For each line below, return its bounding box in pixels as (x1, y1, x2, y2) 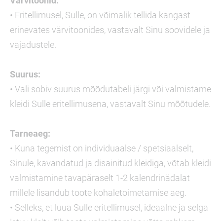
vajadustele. (10, 39, 56, 50)
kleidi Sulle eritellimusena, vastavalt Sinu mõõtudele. (10, 99, 211, 109)
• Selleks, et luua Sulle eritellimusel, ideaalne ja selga (10, 202, 208, 213)
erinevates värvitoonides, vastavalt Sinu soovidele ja (10, 25, 210, 35)
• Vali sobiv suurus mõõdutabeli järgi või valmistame (10, 84, 211, 94)
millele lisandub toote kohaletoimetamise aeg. (10, 187, 186, 198)
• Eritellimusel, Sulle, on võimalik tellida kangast (10, 10, 190, 20)
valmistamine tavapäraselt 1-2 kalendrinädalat (10, 173, 190, 183)
